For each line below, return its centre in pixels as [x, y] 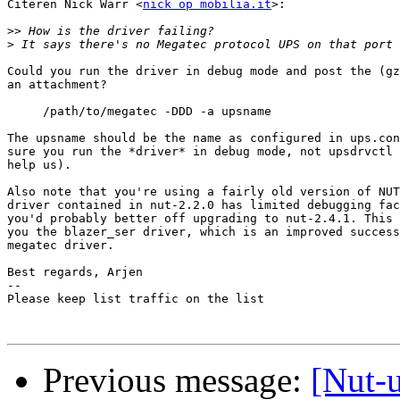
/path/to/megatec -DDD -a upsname [139, 112]
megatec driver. [61, 246]
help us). [39, 165]
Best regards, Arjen [75, 272]
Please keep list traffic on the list [136, 299]
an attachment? [57, 85]
